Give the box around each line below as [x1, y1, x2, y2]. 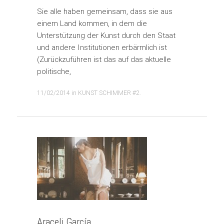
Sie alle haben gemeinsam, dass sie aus [36, 6, 172, 16]
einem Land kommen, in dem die [36, 18, 147, 28]
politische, [36, 66, 71, 76]
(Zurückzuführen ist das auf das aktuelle [36, 54, 171, 64]
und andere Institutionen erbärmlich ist [36, 42, 167, 52]
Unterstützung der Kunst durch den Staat [36, 30, 175, 40]
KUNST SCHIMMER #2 [77, 88, 139, 96]
